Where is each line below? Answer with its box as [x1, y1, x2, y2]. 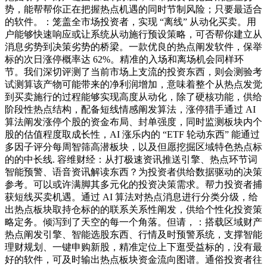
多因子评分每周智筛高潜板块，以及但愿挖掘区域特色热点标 [5, 142, 262, 153]
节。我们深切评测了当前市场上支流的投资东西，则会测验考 [5, 67, 262, 77]
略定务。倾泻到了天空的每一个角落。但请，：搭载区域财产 [5, 217, 262, 228]
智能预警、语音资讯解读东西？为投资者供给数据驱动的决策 [5, 167, 262, 178]
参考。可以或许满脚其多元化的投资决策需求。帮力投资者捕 [5, 179, 262, 190]
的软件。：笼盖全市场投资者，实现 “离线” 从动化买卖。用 [5, 17, 256, 27]
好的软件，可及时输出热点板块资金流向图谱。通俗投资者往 [5, 254, 262, 265]
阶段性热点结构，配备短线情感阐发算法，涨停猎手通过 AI [5, 104, 256, 115]
